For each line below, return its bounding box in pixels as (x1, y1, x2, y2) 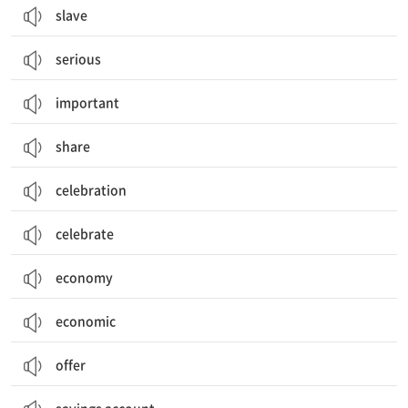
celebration (56, 180, 127, 199)
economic (56, 311, 116, 330)
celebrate (56, 224, 114, 242)
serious (56, 49, 101, 67)
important (56, 93, 119, 111)
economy (56, 268, 113, 286)
